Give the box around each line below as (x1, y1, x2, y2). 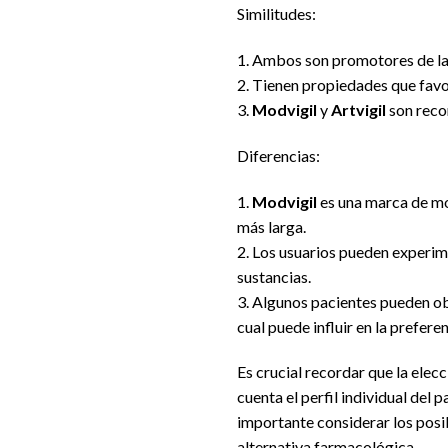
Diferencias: (237, 145, 320, 165)
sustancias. (237, 266, 311, 286)
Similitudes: (237, 4, 316, 24)
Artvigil (331, 100, 386, 120)
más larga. (237, 216, 306, 236)
